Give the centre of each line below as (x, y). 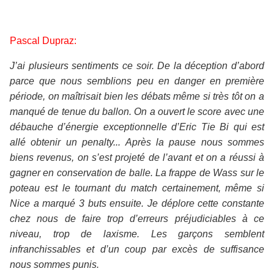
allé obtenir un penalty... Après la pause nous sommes (137, 143)
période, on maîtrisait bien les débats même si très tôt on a (137, 97)
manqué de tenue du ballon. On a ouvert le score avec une (137, 112)
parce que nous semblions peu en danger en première (137, 81)
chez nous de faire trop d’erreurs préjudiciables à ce (137, 219)
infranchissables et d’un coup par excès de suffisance (137, 250)
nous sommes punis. (54, 265)
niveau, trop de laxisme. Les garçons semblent (137, 234)
